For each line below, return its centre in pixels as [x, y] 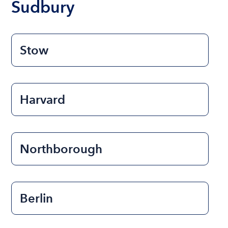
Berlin [37, 198]
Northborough [61, 149]
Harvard [43, 99]
